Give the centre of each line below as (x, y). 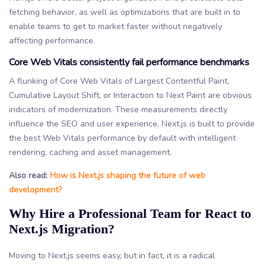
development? (35, 189)
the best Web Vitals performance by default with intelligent (122, 138)
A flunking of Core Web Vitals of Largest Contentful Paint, (119, 81)
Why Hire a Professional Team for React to (130, 213)
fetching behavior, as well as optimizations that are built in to (125, 12)
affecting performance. (52, 40)
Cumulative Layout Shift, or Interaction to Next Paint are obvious (130, 95)
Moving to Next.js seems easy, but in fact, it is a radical (112, 255)
